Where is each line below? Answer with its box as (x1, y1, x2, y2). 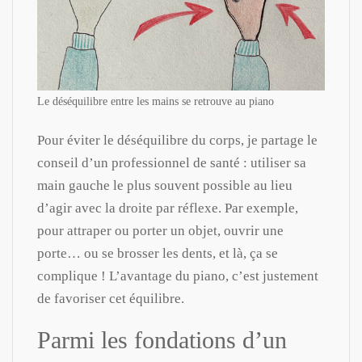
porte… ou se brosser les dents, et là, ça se (37, 245, 278, 261)
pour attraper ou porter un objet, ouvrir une (37, 222, 284, 238)
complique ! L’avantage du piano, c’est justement (37, 267, 318, 284)
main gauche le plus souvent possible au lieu (37, 177, 293, 193)
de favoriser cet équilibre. (37, 290, 184, 306)
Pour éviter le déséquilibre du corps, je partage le (37, 132, 318, 148)
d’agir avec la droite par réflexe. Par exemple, (37, 200, 298, 216)
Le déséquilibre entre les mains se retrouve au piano (37, 95, 274, 107)
